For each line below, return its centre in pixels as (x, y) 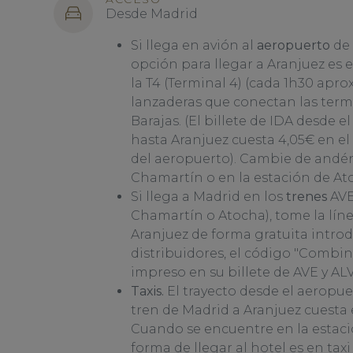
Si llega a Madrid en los (208, 197)
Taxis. (147, 291)
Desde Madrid (152, 14)
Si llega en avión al (194, 45)
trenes (307, 197)
